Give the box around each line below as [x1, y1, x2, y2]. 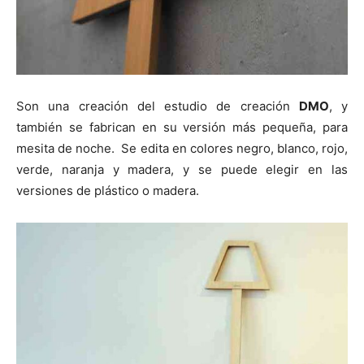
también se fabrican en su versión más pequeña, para [16, 119, 348, 136]
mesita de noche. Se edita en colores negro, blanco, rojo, [16, 141, 348, 157]
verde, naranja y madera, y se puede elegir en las [16, 162, 348, 178]
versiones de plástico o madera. [16, 183, 199, 199]
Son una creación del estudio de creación [16, 98, 299, 115]
